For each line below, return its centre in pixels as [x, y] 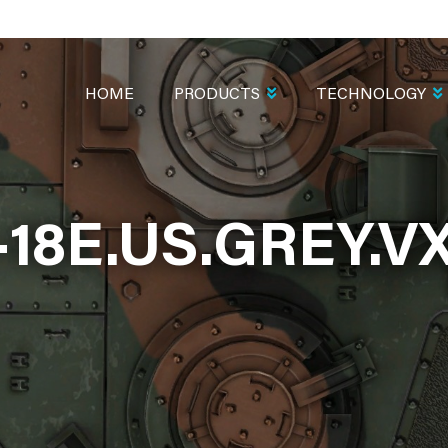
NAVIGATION [110, 83]
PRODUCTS [217, 95]
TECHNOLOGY [371, 95]
